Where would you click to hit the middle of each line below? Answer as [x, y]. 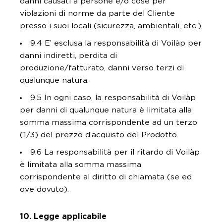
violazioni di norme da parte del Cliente [97, 13]
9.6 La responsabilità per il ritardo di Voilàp [115, 152]
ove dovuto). [44, 189]
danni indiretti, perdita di [68, 55]
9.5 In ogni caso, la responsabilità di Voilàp [113, 98]
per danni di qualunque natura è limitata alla [106, 110]
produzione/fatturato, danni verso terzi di [102, 68]
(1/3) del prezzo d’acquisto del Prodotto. [99, 135]
